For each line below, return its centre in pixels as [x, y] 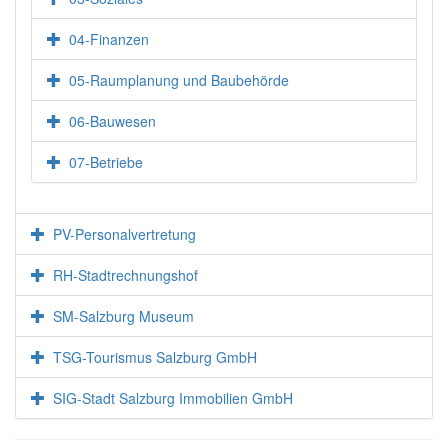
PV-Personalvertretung [125, 234]
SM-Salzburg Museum [124, 316]
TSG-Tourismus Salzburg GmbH [155, 357]
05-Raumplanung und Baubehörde [179, 80]
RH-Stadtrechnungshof [126, 275]
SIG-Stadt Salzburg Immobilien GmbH [173, 398]
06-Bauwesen [113, 121]
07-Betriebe [106, 162]
